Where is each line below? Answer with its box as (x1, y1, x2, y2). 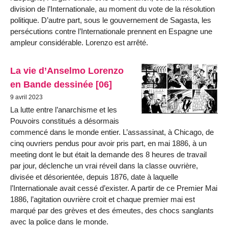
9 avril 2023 (10, 94, 43, 101)
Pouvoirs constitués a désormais (10, 116, 119, 125)
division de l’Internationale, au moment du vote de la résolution (10, 5, 215, 14)
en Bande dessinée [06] (10, 79, 112, 90)
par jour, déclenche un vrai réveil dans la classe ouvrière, (10, 161, 198, 170)
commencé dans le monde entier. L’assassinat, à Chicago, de (10, 127, 214, 136)
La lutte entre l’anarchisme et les (10, 105, 117, 114)
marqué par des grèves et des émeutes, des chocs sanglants (10, 206, 214, 215)
